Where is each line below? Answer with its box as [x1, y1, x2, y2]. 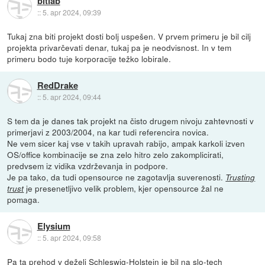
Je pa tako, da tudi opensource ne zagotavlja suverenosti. [7, 170, 226, 183]
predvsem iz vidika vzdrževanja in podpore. [7, 159, 169, 172]
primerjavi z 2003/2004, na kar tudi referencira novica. [7, 125, 209, 138]
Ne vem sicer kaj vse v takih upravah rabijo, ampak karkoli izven [7, 137, 245, 149]
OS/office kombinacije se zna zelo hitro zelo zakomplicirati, [7, 148, 224, 160]
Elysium [37, 219, 70, 232]
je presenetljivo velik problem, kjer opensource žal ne [24, 182, 224, 194]
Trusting [225, 171, 256, 183]
